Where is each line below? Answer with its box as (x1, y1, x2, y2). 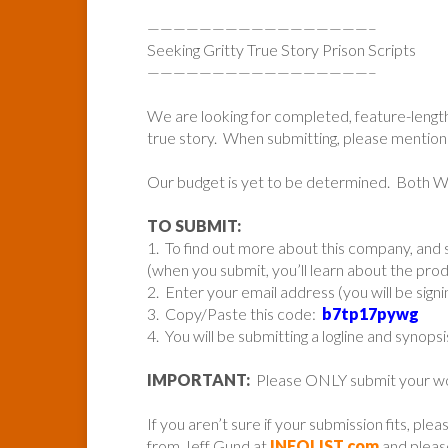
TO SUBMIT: (147, 215, 241, 235)
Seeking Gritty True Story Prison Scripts (147, 39, 416, 59)
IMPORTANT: (147, 369, 250, 389)
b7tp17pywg (322, 303, 419, 323)
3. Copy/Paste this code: (147, 303, 322, 323)
